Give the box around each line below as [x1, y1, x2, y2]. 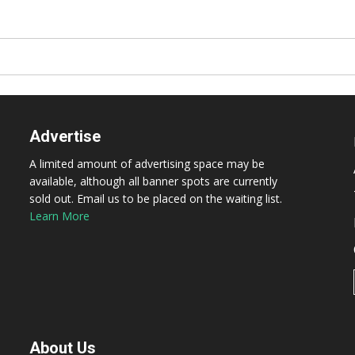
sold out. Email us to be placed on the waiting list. [29, 191, 283, 206]
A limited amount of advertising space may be [29, 156, 265, 171]
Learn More [29, 208, 90, 223]
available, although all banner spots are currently [29, 174, 278, 189]
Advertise [29, 127, 101, 146]
